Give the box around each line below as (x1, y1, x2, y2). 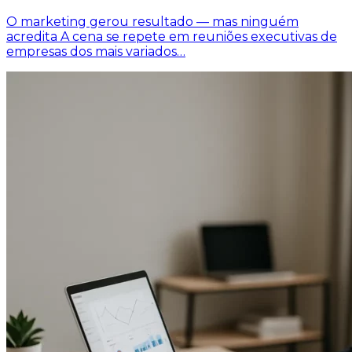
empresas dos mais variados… (6, 43, 185, 59)
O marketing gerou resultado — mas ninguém (6, 13, 299, 29)
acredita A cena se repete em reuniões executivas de (6, 28, 337, 44)
